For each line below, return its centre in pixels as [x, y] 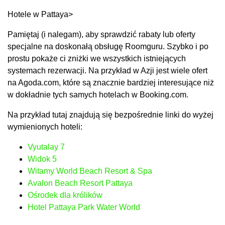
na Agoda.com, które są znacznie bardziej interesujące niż [111, 82]
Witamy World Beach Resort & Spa [90, 171]
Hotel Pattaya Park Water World [84, 207]
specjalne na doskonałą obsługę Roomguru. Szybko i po [108, 46]
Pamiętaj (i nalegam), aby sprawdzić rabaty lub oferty [101, 34]
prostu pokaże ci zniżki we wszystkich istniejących [97, 58]
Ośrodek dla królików [65, 195]
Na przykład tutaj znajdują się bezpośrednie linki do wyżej [110, 115]
